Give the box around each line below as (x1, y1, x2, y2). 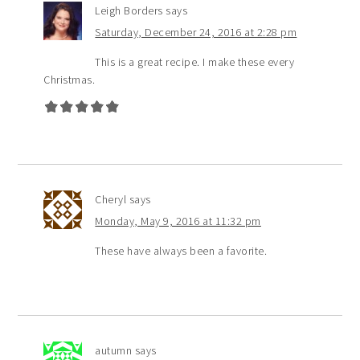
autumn (95, 343, 133, 358)
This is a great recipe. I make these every (95, 55, 295, 70)
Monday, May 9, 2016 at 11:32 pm (95, 214, 261, 229)
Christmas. (43, 72, 96, 88)
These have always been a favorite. (95, 243, 268, 259)
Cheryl (95, 192, 127, 207)
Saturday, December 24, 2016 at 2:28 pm (95, 25, 297, 40)
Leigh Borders (95, 3, 163, 18)
